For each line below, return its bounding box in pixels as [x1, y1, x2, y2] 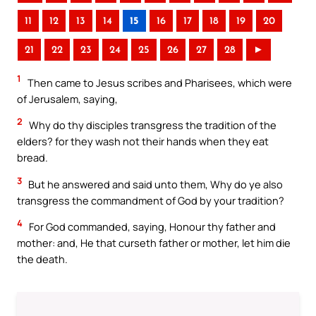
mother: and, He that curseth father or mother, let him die [17, 236, 291, 250]
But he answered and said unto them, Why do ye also [26, 176, 283, 191]
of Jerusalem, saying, [17, 91, 118, 106]
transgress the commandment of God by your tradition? [17, 193, 284, 207]
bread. [17, 150, 48, 165]
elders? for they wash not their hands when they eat [17, 134, 269, 149]
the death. [17, 252, 68, 267]
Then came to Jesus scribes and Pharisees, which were [25, 75, 292, 90]
